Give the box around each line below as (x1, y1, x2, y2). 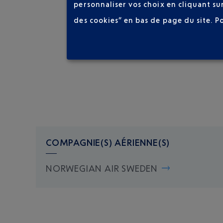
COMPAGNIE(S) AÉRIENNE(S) (46, 136, 170, 148)
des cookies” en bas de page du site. (74, 15, 216, 24)
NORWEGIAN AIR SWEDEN (46, 162, 158, 174)
